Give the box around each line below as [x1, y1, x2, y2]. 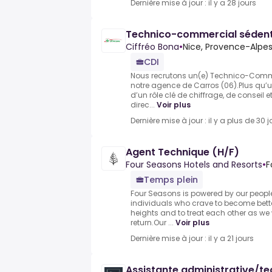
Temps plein [144, 174, 198, 186]
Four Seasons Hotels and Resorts [126, 158, 262, 171]
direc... [131, 100, 155, 110]
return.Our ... [131, 217, 174, 228]
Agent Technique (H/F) [126, 145, 239, 160]
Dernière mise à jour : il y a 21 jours [131, 233, 254, 244]
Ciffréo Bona [126, 41, 179, 53]
